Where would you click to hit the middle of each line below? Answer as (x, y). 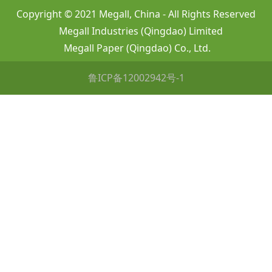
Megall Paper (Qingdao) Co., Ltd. (136, 48)
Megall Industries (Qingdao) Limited (136, 31)
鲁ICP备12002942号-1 (136, 78)
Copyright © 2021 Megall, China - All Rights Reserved (136, 14)
